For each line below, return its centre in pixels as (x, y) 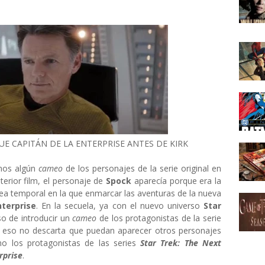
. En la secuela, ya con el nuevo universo (120, 206)
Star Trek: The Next (181, 243)
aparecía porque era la (177, 181)
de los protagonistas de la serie (159, 218)
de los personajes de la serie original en (143, 168)
